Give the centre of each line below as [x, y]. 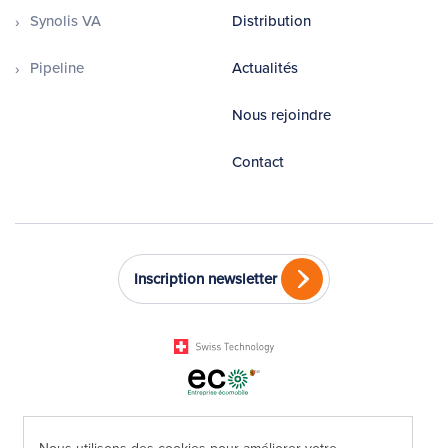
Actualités [265, 68]
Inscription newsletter [205, 279]
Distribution [271, 21]
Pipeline [57, 68]
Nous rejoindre [281, 115]
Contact [258, 162]
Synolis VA [65, 21]
